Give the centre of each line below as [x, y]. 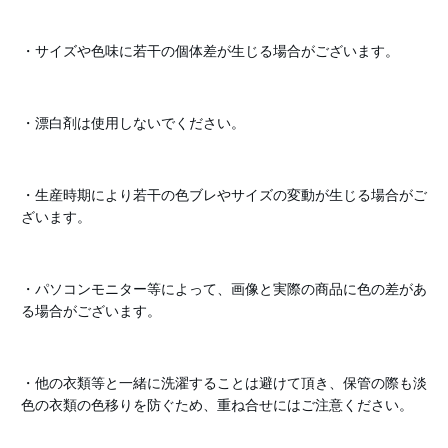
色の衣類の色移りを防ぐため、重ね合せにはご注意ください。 [216, 405]
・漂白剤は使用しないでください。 [132, 123]
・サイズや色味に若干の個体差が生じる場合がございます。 [209, 51]
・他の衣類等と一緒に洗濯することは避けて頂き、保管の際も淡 [223, 383]
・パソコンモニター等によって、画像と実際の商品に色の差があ [223, 289]
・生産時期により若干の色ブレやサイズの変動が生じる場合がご [223, 195]
